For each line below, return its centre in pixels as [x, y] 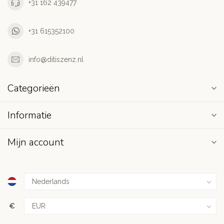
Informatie [29, 115]
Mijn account [35, 142]
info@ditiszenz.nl [56, 59]
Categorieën [34, 88]
